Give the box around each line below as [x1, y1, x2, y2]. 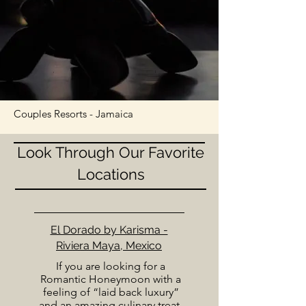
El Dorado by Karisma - [50, 223, 168, 236]
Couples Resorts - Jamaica [14, 107, 133, 120]
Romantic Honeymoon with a [40, 273, 181, 286]
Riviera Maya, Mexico [56, 239, 162, 252]
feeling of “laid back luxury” [42, 286, 179, 298]
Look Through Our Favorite [17, 143, 204, 161]
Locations [76, 165, 145, 183]
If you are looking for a [56, 260, 165, 273]
